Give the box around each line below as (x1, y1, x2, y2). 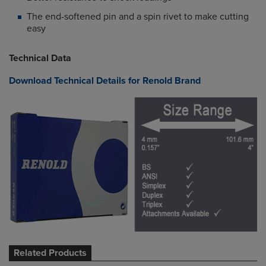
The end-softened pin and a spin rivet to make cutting (27, 11, 249, 23)
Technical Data (9, 52, 71, 65)
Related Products (14, 246, 87, 259)
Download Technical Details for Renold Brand (9, 75, 201, 87)
